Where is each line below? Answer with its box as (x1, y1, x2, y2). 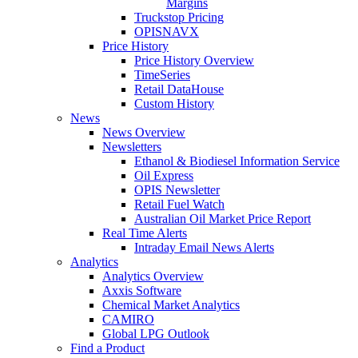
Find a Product (70, 341, 145, 355)
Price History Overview (134, 54, 254, 67)
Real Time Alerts (102, 226, 187, 240)
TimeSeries (134, 68, 190, 82)
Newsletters (102, 140, 161, 153)
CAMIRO (102, 312, 154, 326)
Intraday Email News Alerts (134, 241, 274, 254)
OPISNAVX (134, 25, 199, 38)
